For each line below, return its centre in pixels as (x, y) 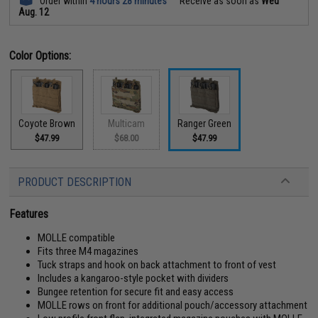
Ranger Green (205, 124)
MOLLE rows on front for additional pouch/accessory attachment (173, 305)
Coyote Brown (47, 124)
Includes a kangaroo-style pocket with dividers (133, 278)
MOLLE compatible (77, 238)
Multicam (127, 124)
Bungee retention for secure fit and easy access (136, 292)
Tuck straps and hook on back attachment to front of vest (157, 265)
